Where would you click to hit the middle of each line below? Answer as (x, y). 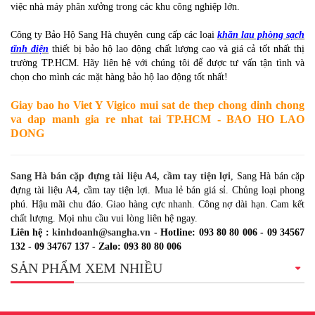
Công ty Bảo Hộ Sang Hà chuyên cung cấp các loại (114, 35)
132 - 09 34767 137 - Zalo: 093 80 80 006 (96, 247)
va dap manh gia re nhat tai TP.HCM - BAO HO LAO (157, 120)
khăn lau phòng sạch (261, 35)
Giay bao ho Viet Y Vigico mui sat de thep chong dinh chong (157, 105)
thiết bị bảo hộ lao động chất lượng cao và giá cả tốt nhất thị (176, 49)
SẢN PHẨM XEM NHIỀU (86, 268)
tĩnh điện (30, 49)
